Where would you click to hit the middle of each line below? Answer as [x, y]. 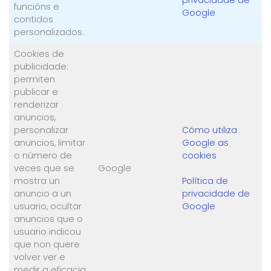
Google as [206, 143]
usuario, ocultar [48, 206]
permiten [35, 79]
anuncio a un [43, 194]
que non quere [47, 244]
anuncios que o [49, 219]
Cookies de [39, 54]
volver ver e [40, 257]
